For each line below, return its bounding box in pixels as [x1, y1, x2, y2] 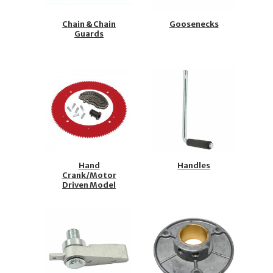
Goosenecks [169, 19, 219, 30]
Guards [74, 29, 104, 40]
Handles [177, 160, 211, 171]
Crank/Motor [62, 170, 116, 181]
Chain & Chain [62, 19, 116, 30]
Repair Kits [66, 190, 112, 200]
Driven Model [62, 180, 116, 191]
